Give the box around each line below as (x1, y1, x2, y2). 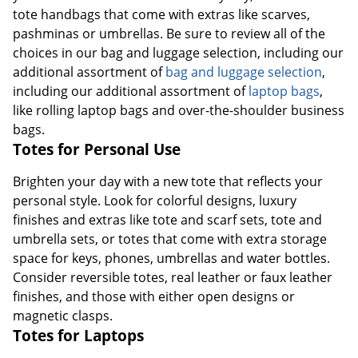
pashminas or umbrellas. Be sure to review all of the (13, 25, 325, 43)
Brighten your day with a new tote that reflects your (13, 173, 323, 191)
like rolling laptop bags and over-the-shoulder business (13, 101, 344, 120)
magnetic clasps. (13, 307, 113, 325)
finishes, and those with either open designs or (13, 288, 295, 306)
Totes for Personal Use (13, 139, 181, 160)
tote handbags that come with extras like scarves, (13, 6, 310, 24)
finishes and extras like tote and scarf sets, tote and (13, 211, 322, 229)
